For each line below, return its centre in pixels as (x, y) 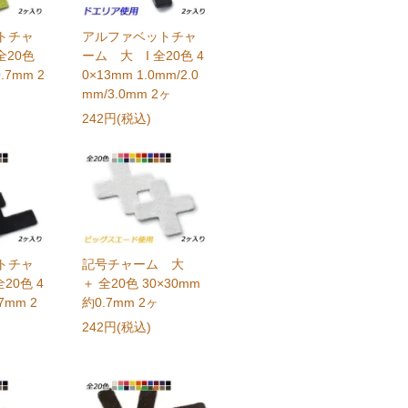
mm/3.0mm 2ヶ (126, 93)
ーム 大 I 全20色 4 (143, 55)
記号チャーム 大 (139, 265)
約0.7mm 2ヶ (120, 303)
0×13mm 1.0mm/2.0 (140, 74)
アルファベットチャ (139, 36)
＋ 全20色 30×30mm (141, 284)
